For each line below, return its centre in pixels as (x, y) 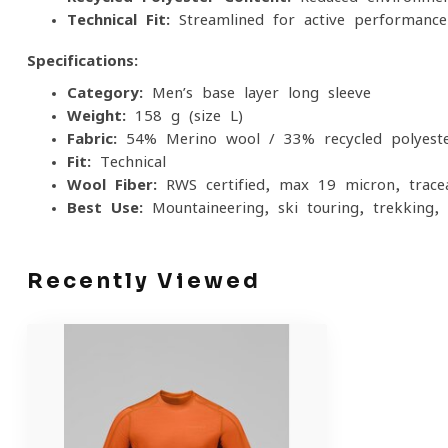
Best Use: (105, 207)
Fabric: (92, 138)
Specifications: (82, 60)
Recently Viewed (144, 281)
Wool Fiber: (112, 184)
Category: (105, 92)
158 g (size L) (184, 115)
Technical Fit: (118, 19)
